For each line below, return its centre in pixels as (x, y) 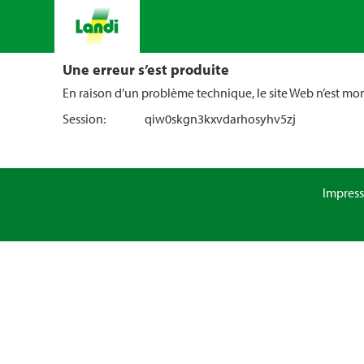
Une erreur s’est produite (146, 69)
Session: (84, 119)
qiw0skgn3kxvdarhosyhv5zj (220, 119)
